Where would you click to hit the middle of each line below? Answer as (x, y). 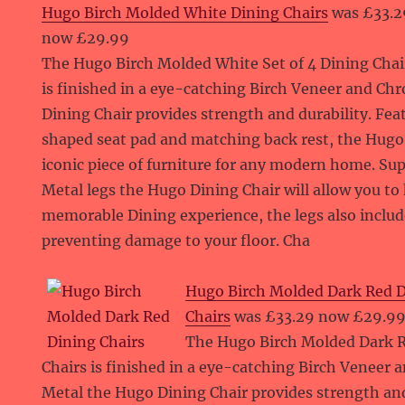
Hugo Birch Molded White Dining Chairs (185, 13)
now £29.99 (86, 38)
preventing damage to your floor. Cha (176, 240)
